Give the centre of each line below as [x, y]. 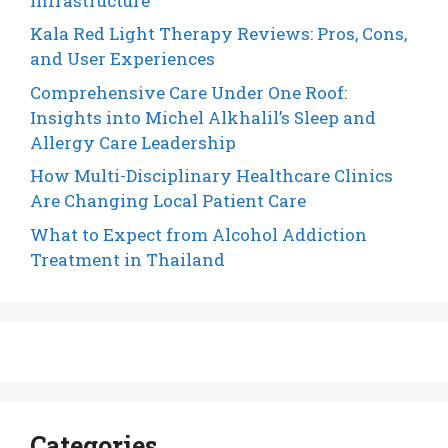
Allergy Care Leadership [133, 142]
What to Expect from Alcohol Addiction [198, 234]
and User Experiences [122, 59]
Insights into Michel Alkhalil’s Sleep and [203, 117]
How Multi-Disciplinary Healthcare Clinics [211, 176]
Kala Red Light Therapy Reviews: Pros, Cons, [218, 34]
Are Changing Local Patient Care [168, 201]
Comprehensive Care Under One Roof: [188, 92]
